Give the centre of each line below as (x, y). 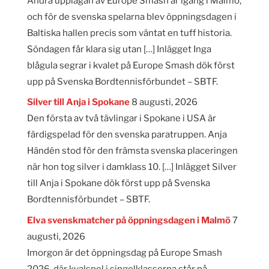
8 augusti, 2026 (164, 102)
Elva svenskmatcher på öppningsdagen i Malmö (128, 220)
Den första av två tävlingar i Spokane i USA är (121, 119)
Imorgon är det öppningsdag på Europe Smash (124, 252)
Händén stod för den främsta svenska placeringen (132, 151)
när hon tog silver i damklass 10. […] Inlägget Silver (131, 167)
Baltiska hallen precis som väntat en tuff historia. (129, 33)
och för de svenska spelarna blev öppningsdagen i (131, 17)
